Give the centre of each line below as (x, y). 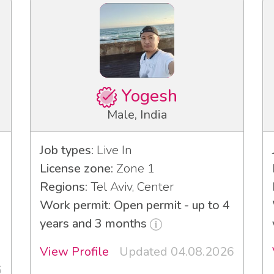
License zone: (76, 168)
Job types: (67, 150)
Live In (113, 150)
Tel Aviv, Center (131, 187)
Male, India (137, 114)
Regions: (64, 187)
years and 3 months (95, 223)
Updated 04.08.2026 (177, 251)
